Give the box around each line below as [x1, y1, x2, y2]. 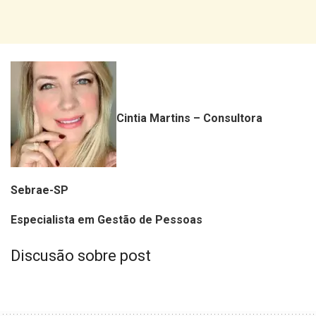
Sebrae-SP [11, 183, 71, 197]
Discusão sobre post [11, 247, 151, 265]
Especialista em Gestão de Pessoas [11, 212, 202, 226]
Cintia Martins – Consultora [116, 111, 262, 126]
